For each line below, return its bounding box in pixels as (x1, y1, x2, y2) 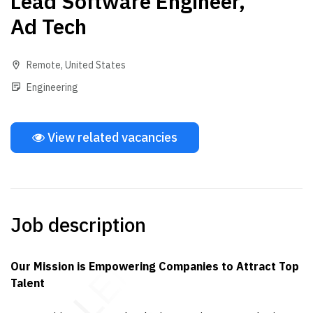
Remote (27, 59, 61, 71)
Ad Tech (10, 13, 87, 40)
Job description (10, 212, 146, 238)
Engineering (27, 81, 78, 94)
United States (65, 59, 126, 71)
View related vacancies (45, 129, 177, 145)
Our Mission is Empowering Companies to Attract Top (10, 259, 299, 273)
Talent (10, 276, 45, 290)
